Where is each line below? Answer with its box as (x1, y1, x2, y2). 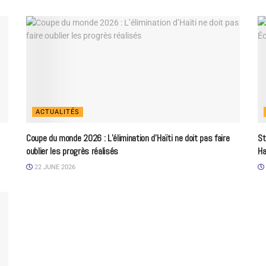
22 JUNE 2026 (33, 163, 75, 171)
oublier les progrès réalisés (26, 144, 119, 157)
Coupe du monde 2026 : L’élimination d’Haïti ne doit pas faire (26, 131, 230, 144)
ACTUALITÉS (36, 107, 80, 116)
